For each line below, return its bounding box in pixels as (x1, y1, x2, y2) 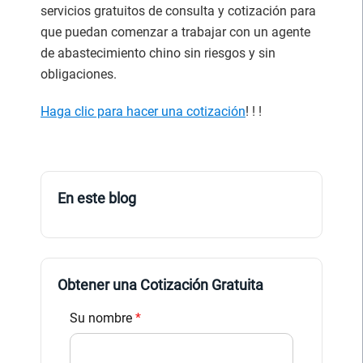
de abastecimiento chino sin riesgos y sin (41, 45, 275, 61)
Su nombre (70, 310, 135, 326)
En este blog (58, 189, 136, 207)
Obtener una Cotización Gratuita (58, 275, 263, 293)
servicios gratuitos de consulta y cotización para (41, 2, 316, 19)
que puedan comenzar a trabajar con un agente (41, 23, 310, 40)
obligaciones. (41, 66, 117, 82)
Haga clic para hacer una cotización (41, 103, 246, 119)
